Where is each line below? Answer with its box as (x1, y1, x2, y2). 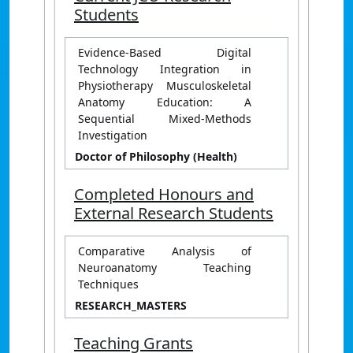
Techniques (78, 276, 139, 292)
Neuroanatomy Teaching (78, 259, 251, 275)
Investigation (78, 127, 147, 143)
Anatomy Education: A (78, 94, 251, 110)
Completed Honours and (74, 183, 254, 205)
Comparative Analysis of (78, 243, 251, 258)
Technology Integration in (78, 61, 251, 76)
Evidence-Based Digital (78, 44, 251, 60)
